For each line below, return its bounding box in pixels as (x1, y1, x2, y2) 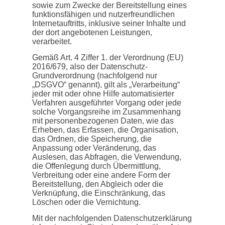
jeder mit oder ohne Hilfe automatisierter (32, 89, 174, 98)
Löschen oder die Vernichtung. (32, 198, 141, 207)
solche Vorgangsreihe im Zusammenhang (32, 107, 181, 117)
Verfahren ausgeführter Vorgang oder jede (32, 98, 181, 107)
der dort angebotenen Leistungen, (32, 28, 152, 37)
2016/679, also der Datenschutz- (32, 62, 148, 71)
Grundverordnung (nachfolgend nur (32, 71, 157, 80)
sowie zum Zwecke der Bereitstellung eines (32, 1, 187, 10)
